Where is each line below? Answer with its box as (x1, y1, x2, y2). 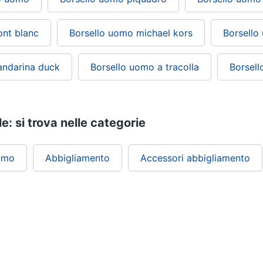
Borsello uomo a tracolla (90, 61, 199, 73)
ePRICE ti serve (80, 221, 183, 238)
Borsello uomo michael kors (69, 27, 193, 39)
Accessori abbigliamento (140, 152, 250, 164)
